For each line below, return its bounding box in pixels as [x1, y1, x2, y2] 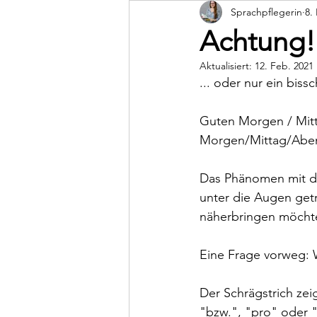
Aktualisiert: [200, 59, 255, 72]
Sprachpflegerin [231, 5, 302, 18]
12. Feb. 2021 [255, 59, 313, 72]
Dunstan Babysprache [157, 6, 285, 23]
